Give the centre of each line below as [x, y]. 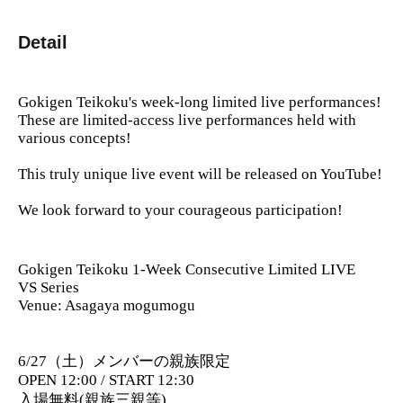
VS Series [49, 288]
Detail [43, 43]
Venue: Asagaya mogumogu [107, 306]
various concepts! [75, 139]
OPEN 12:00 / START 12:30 [106, 381]
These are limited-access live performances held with [187, 121]
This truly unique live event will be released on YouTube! [200, 175]
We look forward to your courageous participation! [180, 210]
